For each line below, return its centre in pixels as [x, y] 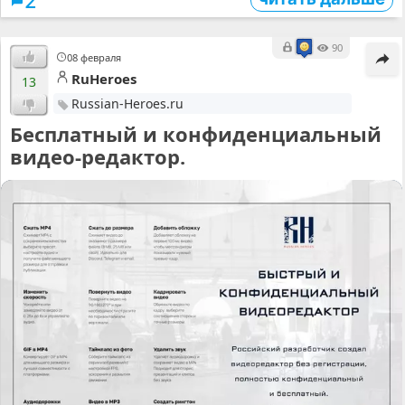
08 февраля [94, 58]
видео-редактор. [98, 157]
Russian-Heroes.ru [127, 104]
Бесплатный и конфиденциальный [196, 134]
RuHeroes [104, 79]
